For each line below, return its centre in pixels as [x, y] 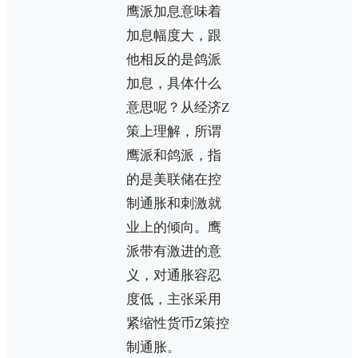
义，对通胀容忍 [174, 275]
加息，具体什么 [174, 83]
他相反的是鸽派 [174, 59]
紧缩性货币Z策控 [178, 323]
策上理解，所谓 [174, 131]
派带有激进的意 [174, 251]
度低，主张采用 [174, 299]
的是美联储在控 [174, 179]
